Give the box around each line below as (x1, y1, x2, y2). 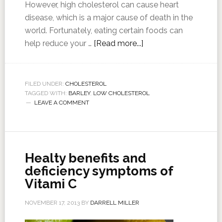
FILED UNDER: (24, 80, 65, 87)
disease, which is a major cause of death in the (24, 13, 193, 22)
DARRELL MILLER (90, 199, 139, 206)
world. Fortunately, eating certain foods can (24, 26, 183, 35)
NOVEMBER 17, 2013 (24, 199, 80, 206)
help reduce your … (24, 39, 94, 48)
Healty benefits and (24, 151, 146, 166)
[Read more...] (93, 39, 143, 48)
